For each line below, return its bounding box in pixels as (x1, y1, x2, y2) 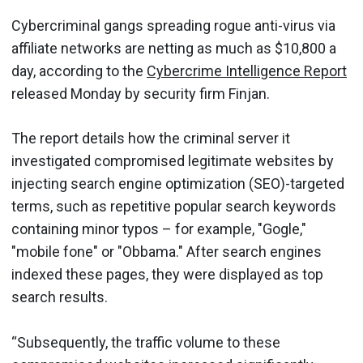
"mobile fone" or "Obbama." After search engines (11, 243, 322, 260)
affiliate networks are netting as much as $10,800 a (11, 40, 336, 57)
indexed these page (11, 266, 138, 283)
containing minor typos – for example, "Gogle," (11, 220, 306, 237)
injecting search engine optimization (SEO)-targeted (11, 175, 344, 192)
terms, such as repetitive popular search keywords (11, 198, 336, 215)
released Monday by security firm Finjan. (11, 85, 273, 102)
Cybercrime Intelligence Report (147, 62, 347, 79)
